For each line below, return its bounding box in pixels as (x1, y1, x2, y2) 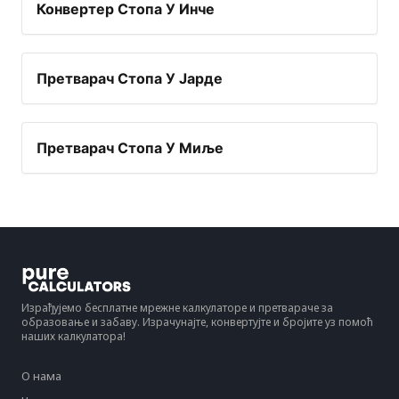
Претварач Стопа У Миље (37, 139, 224, 158)
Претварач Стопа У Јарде (37, 69, 223, 88)
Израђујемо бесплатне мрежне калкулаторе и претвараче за (21, 300, 333, 316)
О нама (21, 368, 61, 385)
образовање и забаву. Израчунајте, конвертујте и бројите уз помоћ (21, 314, 373, 330)
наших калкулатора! (21, 329, 126, 345)
